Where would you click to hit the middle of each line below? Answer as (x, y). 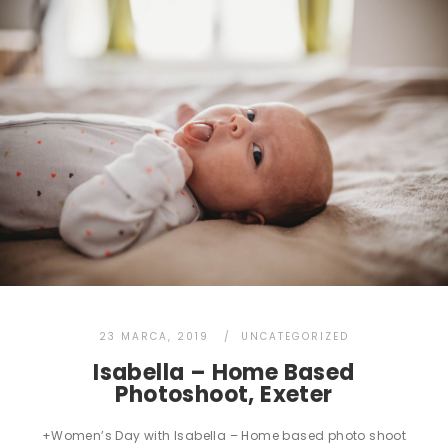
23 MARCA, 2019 (154, 337)
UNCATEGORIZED (295, 337)
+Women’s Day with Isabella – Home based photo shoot (224, 436)
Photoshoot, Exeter (224, 395)
